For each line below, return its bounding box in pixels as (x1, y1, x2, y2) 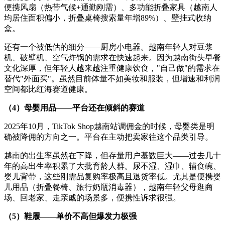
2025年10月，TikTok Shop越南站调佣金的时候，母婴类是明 (4, 122, 214, 131)
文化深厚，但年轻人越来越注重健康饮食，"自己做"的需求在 (4, 64, 220, 72)
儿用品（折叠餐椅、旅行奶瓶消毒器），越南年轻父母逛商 (4, 183, 213, 191)
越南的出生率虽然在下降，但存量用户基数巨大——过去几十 (4, 151, 221, 160)
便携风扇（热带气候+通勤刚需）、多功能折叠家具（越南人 (4, 3, 217, 12)
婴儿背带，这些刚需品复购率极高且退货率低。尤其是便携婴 (4, 172, 221, 181)
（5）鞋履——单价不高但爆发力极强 (4, 212, 137, 220)
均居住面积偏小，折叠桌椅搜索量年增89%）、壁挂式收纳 (4, 14, 211, 22)
